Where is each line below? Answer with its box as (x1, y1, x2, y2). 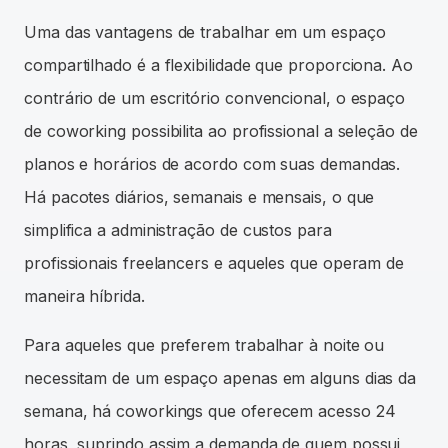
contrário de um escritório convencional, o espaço (24, 87, 406, 108)
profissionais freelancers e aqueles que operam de (24, 252, 405, 273)
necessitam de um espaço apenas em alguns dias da (24, 367, 417, 388)
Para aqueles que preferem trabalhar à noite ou (24, 334, 385, 355)
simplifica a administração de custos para (24, 219, 332, 240)
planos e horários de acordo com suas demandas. (24, 153, 401, 174)
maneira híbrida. (24, 285, 145, 306)
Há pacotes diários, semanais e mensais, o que (24, 186, 375, 207)
